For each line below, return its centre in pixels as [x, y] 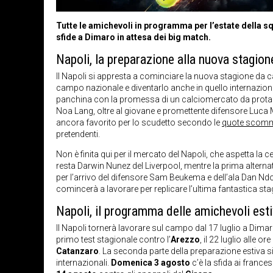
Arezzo [185, 239]
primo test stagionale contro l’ [113, 239]
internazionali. [83, 262]
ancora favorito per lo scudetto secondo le [139, 122]
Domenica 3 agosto [151, 262]
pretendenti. [78, 134]
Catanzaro [77, 251]
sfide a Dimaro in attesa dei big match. [133, 37]
